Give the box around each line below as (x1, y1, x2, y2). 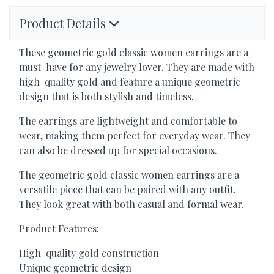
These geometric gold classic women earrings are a (19, 46, 248, 59)
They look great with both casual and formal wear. (19, 198, 244, 211)
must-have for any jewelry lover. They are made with (19, 61, 254, 74)
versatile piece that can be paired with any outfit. (19, 183, 236, 196)
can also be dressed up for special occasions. (19, 144, 217, 157)
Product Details (20, 15, 109, 32)
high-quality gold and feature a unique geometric (19, 75, 240, 89)
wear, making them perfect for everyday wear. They (19, 129, 250, 143)
